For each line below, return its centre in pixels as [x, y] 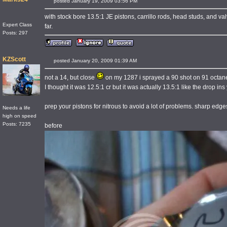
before [53, 126]
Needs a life [16, 107]
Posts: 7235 [17, 124]
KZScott [14, 59]
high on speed [20, 116]
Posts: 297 [15, 33]
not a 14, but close [70, 78]
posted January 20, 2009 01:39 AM [101, 61]
